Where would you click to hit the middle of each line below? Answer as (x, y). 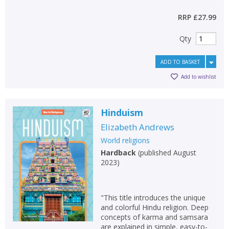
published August (168, 152)
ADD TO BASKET (180, 62)
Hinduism (122, 112)
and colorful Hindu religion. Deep (154, 207)
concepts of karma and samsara (154, 217)
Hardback (118, 152)
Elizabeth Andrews (137, 127)
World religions (125, 140)
